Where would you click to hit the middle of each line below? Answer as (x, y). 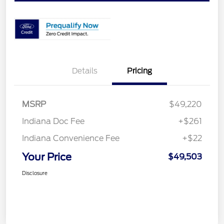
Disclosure (35, 173)
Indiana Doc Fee (53, 121)
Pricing (139, 71)
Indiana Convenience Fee (71, 138)
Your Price (47, 157)
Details (84, 71)
